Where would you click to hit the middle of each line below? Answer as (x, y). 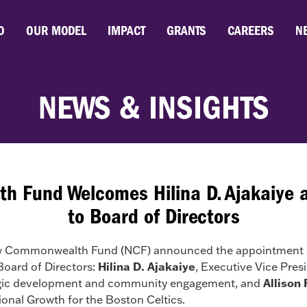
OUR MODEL (56, 31)
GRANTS (186, 31)
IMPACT (126, 31)
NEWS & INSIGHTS (153, 108)
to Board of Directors (153, 217)
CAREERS (251, 31)
